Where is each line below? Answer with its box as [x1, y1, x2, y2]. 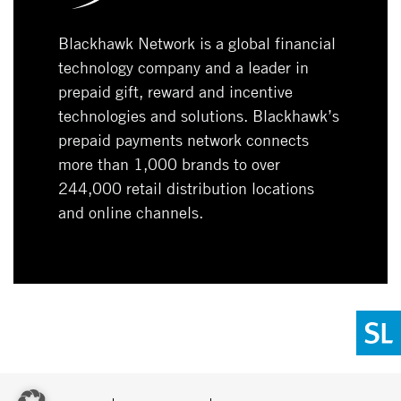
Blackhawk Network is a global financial [58, 32, 336, 53]
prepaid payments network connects [58, 129, 309, 149]
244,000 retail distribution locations [58, 177, 314, 198]
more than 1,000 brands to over [58, 153, 280, 174]
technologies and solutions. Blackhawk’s [58, 105, 339, 125]
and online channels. [58, 201, 203, 222]
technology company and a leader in [58, 56, 309, 77]
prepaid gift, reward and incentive [58, 81, 293, 101]
